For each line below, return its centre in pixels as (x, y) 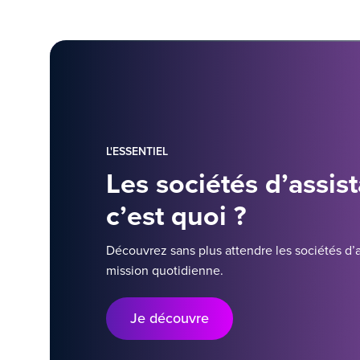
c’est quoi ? (176, 216)
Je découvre (170, 318)
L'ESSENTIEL (137, 151)
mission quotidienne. (165, 270)
